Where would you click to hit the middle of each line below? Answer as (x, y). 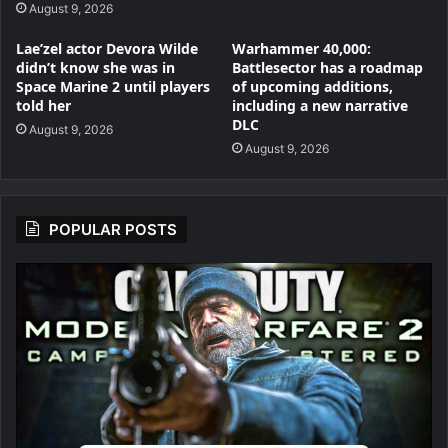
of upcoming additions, (312, 86)
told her (43, 105)
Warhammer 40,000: (301, 48)
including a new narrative (320, 105)
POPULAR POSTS (113, 229)
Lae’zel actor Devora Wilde (107, 48)
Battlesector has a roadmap (327, 67)
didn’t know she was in (95, 67)
